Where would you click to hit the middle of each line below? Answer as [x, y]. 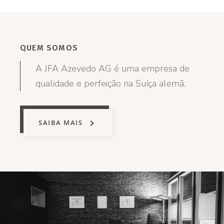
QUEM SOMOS [49, 48]
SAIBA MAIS [60, 122]
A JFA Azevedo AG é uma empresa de [112, 68]
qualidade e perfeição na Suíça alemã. [110, 83]
